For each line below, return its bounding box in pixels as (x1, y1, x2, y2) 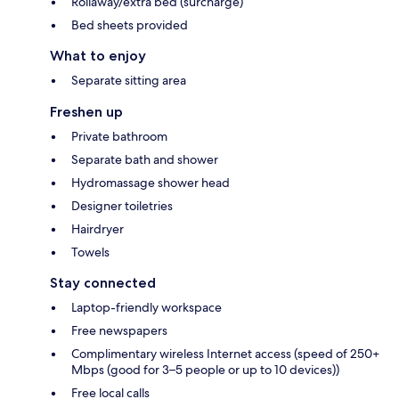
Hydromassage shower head (71, 174, 230, 191)
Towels (71, 243, 110, 260)
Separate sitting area (71, 71, 186, 88)
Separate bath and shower (71, 151, 218, 167)
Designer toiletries (71, 197, 173, 214)
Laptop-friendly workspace (71, 298, 222, 315)
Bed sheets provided (71, 16, 188, 33)
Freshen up (50, 102, 123, 120)
